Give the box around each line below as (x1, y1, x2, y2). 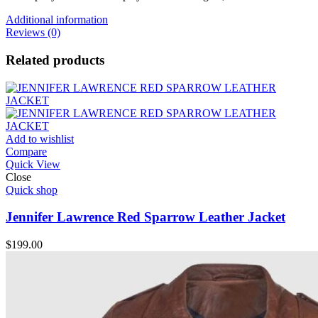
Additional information (6, 13, 108, 26)
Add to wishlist (6, 132, 74, 145)
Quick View (6, 158, 60, 170)
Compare (6, 145, 47, 158)
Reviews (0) (6, 26, 60, 39)
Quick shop (6, 183, 57, 196)
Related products (6, 52, 104, 67)
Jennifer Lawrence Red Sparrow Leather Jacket (6, 209, 285, 225)
